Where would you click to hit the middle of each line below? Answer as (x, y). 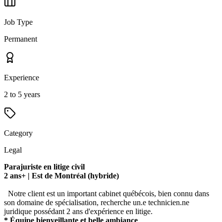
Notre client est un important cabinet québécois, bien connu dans (107, 194)
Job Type (18, 22)
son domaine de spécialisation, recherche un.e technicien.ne (97, 203)
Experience (22, 78)
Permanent (21, 39)
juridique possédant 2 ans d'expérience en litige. (78, 212)
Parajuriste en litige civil (44, 167)
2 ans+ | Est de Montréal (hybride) (61, 176)
